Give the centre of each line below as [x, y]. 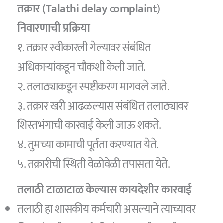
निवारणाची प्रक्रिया [54, 29]
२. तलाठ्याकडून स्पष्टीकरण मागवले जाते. [94, 87]
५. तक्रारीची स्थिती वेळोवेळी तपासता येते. [94, 165]
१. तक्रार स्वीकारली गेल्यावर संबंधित [84, 48]
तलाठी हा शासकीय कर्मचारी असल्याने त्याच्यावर [107, 209]
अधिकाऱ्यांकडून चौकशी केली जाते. [82, 67]
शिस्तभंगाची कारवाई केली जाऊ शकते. [89, 126]
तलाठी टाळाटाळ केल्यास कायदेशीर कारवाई [105, 189]
